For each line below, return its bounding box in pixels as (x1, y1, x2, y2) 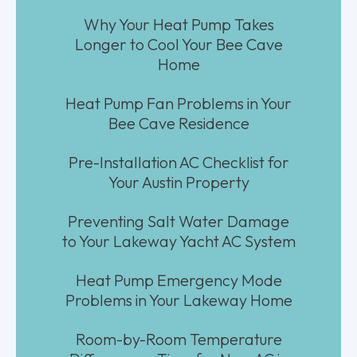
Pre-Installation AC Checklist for (68, 151, 289, 172)
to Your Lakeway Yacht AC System (61, 230, 296, 251)
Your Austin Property (108, 171, 249, 192)
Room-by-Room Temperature (75, 328, 282, 349)
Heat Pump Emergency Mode (75, 269, 282, 290)
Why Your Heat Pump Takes (83, 14, 274, 34)
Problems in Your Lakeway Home (65, 289, 292, 310)
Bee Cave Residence (108, 112, 249, 133)
